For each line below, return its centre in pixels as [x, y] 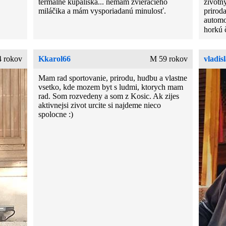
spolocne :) [56, 115]
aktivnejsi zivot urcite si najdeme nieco [100, 105]
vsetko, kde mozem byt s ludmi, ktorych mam [111, 87]
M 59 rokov [168, 59]
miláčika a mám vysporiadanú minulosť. [102, 11]
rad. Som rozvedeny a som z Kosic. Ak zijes [109, 96]
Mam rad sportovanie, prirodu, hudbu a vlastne [113, 78]
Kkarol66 [55, 59]
